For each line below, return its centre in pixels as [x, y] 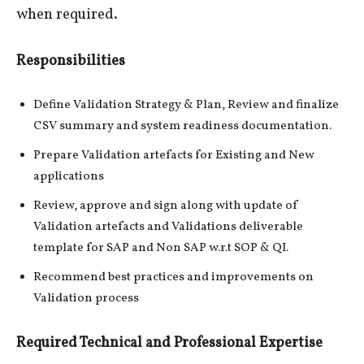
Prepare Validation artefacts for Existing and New [174, 156]
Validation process [86, 299]
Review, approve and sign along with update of [166, 206]
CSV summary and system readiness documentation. [182, 127]
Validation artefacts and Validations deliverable [168, 227]
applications [69, 177]
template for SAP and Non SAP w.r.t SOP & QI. [161, 249]
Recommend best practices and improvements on [173, 278]
